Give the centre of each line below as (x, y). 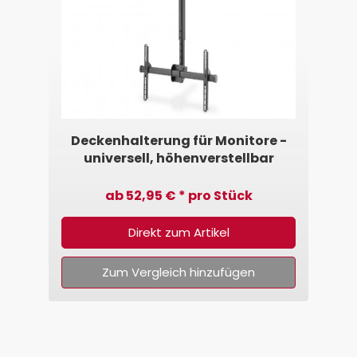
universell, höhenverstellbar (178, 158)
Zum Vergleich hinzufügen (178, 272)
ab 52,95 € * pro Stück (178, 196)
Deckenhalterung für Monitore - (178, 141)
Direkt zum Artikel (178, 232)
